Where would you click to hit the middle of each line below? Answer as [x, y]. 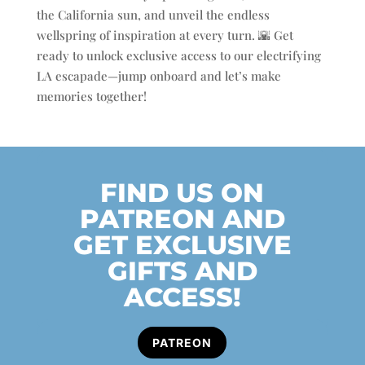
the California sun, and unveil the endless [153, 14]
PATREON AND [182, 218]
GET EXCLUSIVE [182, 244]
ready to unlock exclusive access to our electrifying [178, 55]
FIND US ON [182, 192]
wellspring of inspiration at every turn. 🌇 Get [165, 35]
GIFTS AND [182, 270]
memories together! [91, 96]
